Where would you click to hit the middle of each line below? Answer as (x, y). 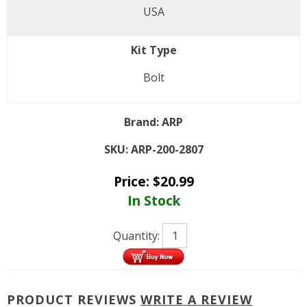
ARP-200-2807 (167, 150)
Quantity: (138, 236)
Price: (133, 182)
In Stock (153, 201)
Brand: (142, 122)
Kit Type (153, 50)
